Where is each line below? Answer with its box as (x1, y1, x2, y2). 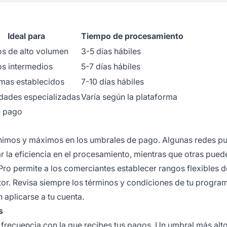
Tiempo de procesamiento (81, 30, 183, 41)
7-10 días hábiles (81, 76, 144, 87)
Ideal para (8, 30, 45, 41)
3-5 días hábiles (81, 46, 141, 56)
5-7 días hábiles (81, 61, 140, 71)
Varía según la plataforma (81, 91, 177, 102)
